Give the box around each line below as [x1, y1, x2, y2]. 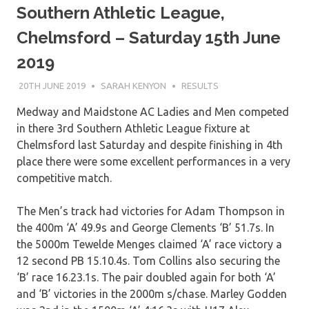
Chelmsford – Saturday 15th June [17, 27, 281, 48]
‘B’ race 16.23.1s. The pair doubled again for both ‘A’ [17, 271, 276, 284]
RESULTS [181, 81, 219, 91]
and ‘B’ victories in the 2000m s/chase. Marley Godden [17, 288, 287, 301]
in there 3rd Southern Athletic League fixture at [17, 122, 250, 135]
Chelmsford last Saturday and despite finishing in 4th [17, 139, 283, 152]
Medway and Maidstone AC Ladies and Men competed [17, 106, 289, 119]
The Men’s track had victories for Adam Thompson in [17, 205, 285, 218]
